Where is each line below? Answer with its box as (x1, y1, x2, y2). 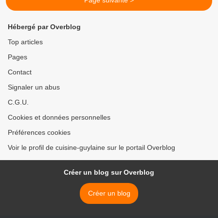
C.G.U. (8, 98, 29, 107)
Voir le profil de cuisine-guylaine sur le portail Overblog (8, 144, 175, 152)
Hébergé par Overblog (8, 23, 81, 31)
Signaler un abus (8, 83, 60, 91)
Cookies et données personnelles (8, 113, 110, 122)
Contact (8, 68, 32, 76)
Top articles (8, 38, 43, 46)
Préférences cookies (8, 128, 71, 137)
